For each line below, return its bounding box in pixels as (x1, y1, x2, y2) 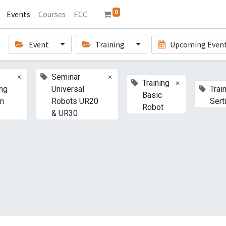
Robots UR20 (51, 96, 99, 106)
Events (6, 9, 30, 19)
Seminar (51, 72, 81, 82)
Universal (51, 84, 85, 94)
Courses (38, 9, 66, 19)
